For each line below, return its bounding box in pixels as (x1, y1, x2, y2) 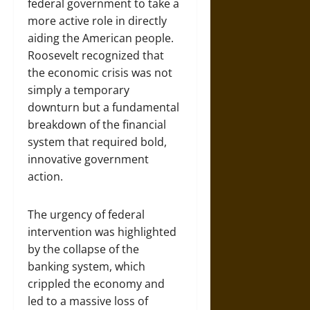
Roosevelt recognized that (28, 48, 164, 63)
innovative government (28, 152, 149, 167)
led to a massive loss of (28, 293, 148, 309)
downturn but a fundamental (28, 100, 179, 115)
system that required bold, (28, 134, 167, 149)
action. (28, 169, 63, 184)
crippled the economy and (28, 276, 165, 291)
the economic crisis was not (28, 65, 172, 80)
